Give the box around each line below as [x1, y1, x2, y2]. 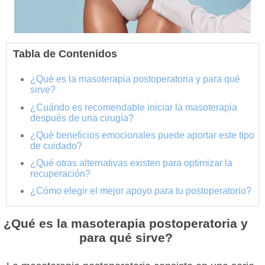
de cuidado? [30, 140, 83, 151]
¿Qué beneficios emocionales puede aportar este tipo [30, 130, 255, 140]
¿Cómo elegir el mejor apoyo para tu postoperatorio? [30, 186, 252, 196]
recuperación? [30, 168, 91, 179]
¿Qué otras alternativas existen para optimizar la [30, 157, 233, 168]
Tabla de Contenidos [12, 48, 117, 60]
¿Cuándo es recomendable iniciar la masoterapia [30, 102, 238, 112]
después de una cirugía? [30, 112, 134, 123]
